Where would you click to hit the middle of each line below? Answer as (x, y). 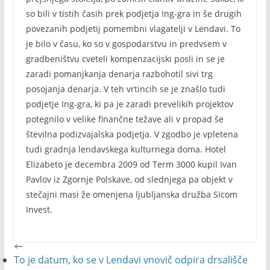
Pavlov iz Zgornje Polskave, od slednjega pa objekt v (129, 179)
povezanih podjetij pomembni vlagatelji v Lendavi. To (133, 29)
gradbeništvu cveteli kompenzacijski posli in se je (125, 59)
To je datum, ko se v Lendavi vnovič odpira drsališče (130, 260)
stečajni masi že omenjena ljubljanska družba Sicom (131, 194)
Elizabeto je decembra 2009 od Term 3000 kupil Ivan (131, 164)
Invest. (39, 209)
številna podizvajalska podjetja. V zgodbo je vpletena (132, 134)
